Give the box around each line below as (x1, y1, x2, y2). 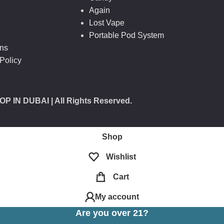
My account (95, 192, 139, 201)
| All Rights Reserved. (49, 96, 132, 105)
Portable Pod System (88, 30, 164, 39)
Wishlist (105, 152, 136, 161)
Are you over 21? (75, 207, 148, 218)
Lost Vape (88, 18, 124, 27)
